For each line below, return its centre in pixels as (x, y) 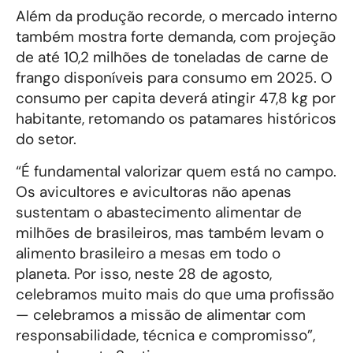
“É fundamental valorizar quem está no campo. (176, 171)
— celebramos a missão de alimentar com (161, 314)
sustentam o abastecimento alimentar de (159, 212)
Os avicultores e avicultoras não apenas (154, 191)
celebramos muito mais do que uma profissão (175, 294)
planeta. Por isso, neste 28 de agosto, (144, 273)
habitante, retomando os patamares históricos (176, 119)
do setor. (46, 139)
